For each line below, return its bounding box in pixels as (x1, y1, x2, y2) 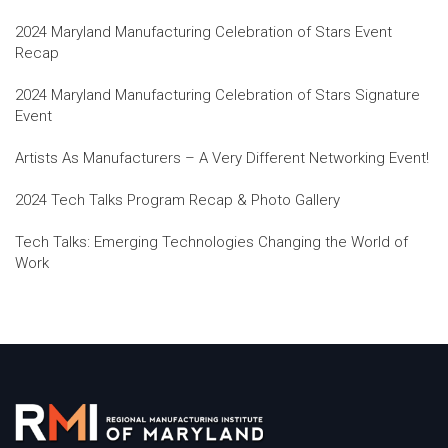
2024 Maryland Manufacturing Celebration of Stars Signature (15, 86, 420, 104)
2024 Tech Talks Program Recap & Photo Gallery (15, 191, 340, 209)
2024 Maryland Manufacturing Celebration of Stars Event (15, 23, 392, 41)
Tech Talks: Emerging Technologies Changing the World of (15, 233, 408, 251)
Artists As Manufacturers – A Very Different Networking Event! (15, 149, 429, 167)
